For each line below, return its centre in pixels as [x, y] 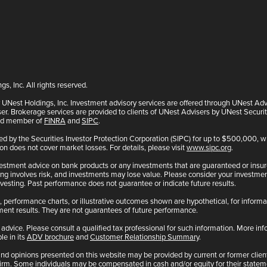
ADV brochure [50, 237]
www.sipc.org [209, 148]
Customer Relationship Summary [145, 237]
